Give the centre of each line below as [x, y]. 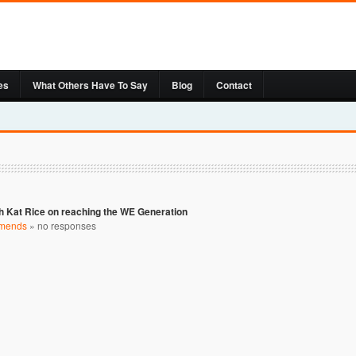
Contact [234, 85]
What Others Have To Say [90, 85]
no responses [67, 225]
